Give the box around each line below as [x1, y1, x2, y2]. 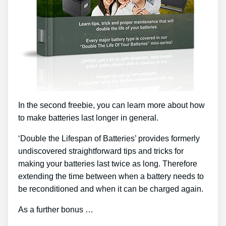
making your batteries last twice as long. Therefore [18, 159, 197, 168]
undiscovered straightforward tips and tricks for [18, 146, 184, 155]
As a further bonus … [18, 205, 93, 214]
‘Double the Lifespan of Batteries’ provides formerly [18, 134, 200, 143]
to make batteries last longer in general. [18, 113, 158, 122]
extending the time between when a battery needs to [18, 172, 204, 181]
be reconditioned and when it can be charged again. [18, 184, 203, 193]
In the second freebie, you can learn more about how [18, 100, 205, 109]
